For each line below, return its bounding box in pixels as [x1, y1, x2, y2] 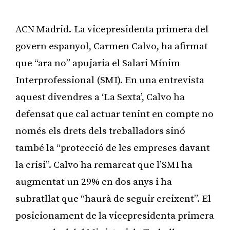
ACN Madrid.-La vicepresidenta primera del [15, 23, 208, 35]
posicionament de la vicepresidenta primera [15, 209, 214, 222]
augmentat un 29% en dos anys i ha [15, 176, 172, 188]
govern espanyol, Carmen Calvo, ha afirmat [15, 40, 208, 52]
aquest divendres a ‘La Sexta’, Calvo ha [15, 91, 185, 103]
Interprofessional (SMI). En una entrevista [15, 74, 204, 86]
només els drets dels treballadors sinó [15, 125, 185, 137]
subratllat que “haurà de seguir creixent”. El [15, 193, 211, 205]
